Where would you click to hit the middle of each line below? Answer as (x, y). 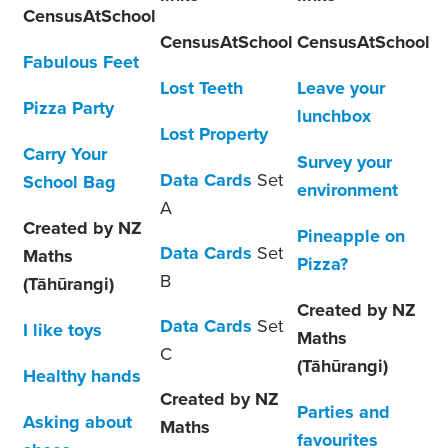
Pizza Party (68, 108)
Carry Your (65, 154)
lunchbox (334, 116)
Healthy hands (82, 376)
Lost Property (214, 134)
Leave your (341, 88)
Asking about (77, 422)
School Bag (69, 182)
